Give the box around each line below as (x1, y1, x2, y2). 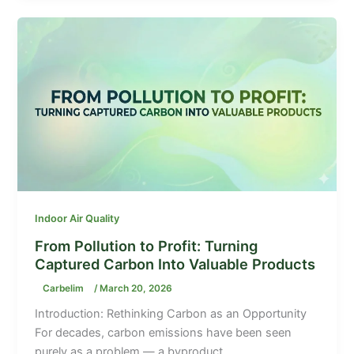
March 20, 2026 (100, 282, 173, 294)
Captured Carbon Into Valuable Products (35, 254, 316, 273)
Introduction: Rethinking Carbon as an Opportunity (35, 307, 307, 322)
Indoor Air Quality (35, 213, 120, 225)
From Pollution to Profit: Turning (35, 236, 258, 254)
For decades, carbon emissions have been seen (35, 326, 292, 341)
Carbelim (43, 282, 87, 294)
